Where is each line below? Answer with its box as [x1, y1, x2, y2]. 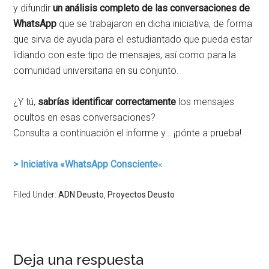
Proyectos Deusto [107, 189, 175, 199]
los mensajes [178, 95, 235, 107]
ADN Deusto [58, 189, 104, 199]
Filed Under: [13, 189, 59, 199]
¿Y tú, [13, 95, 38, 107]
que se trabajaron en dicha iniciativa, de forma [56, 17, 253, 29]
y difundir [13, 2, 51, 14]
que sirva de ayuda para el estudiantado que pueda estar [13, 33, 253, 45]
